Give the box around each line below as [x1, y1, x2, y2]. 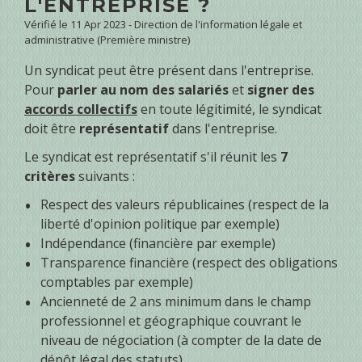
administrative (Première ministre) [24, 32, 190, 47]
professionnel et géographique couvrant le [40, 312, 301, 330]
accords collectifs [24, 100, 137, 118]
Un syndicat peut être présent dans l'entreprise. [24, 61, 314, 79]
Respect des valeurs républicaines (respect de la [40, 196, 329, 214]
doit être [24, 120, 79, 137]
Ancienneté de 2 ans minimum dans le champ [40, 293, 311, 311]
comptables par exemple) [40, 273, 193, 292]
